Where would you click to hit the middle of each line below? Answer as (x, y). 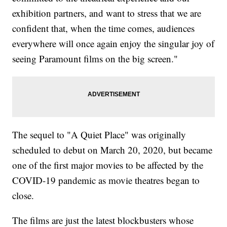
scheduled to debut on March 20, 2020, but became (112, 150)
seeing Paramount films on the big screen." (95, 59)
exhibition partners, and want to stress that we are (107, 13)
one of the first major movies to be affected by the (108, 165)
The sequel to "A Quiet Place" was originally (99, 135)
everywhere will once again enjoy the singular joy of (113, 44)
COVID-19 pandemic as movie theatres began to (106, 180)
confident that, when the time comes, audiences (104, 28)
